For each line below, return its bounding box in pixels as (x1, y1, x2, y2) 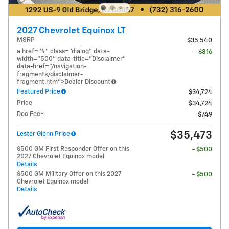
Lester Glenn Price (17, 130, 70, 138)
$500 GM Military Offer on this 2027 (17, 170, 121, 177)
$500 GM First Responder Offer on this (17, 145, 129, 152)
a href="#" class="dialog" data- (17, 48, 109, 55)
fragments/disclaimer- (17, 71, 83, 78)
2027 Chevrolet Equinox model (17, 153, 104, 160)
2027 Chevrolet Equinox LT (17, 26, 126, 35)
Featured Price (17, 88, 60, 95)
